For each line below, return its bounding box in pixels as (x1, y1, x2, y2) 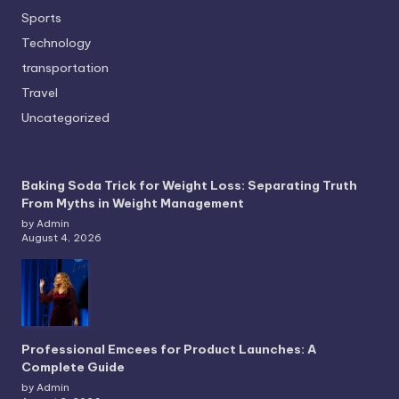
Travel (21, 84, 58, 101)
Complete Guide (21, 358, 125, 375)
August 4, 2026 (21, 231, 102, 244)
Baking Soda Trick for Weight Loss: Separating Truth (21, 176, 357, 193)
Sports (21, 9, 61, 26)
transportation (21, 59, 109, 76)
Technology (21, 34, 92, 51)
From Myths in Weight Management (21, 194, 244, 211)
